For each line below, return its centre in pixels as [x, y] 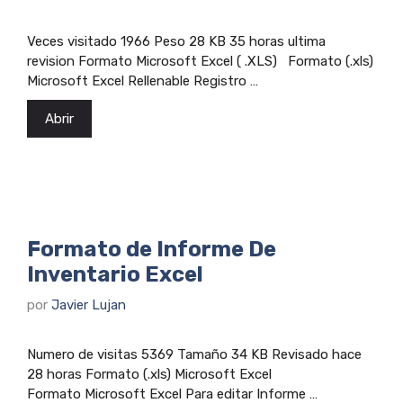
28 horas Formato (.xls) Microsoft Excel [153, 374]
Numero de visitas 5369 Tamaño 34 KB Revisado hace [194, 354]
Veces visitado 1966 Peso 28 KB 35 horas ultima [176, 41]
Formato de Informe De [152, 249]
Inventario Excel [115, 274]
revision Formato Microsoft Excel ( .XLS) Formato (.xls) [200, 61]
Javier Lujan [89, 305]
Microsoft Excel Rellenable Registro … [143, 81]
